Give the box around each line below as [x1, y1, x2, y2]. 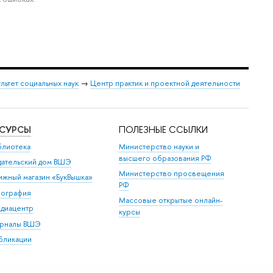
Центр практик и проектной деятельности [90, 77, 240, 88]
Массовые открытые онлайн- [119, 195, 224, 206]
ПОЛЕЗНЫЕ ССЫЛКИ [119, 123, 208, 136]
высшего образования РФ [119, 152, 212, 163]
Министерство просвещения [119, 168, 225, 179]
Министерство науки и [119, 141, 200, 152]
